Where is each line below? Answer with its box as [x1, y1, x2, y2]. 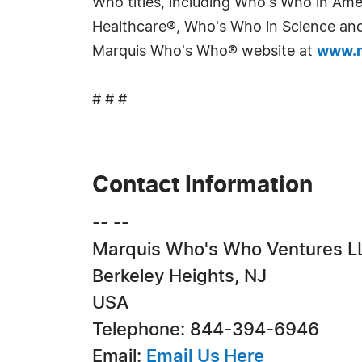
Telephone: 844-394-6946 [92, 321, 319, 339]
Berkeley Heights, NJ [92, 267, 267, 285]
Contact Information [92, 175, 313, 197]
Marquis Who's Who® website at [92, 44, 317, 59]
